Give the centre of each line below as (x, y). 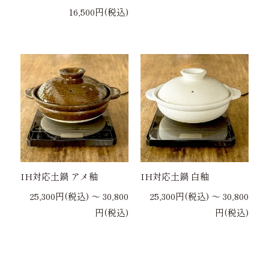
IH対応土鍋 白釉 (175, 176)
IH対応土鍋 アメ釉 (59, 176)
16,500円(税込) (99, 11)
